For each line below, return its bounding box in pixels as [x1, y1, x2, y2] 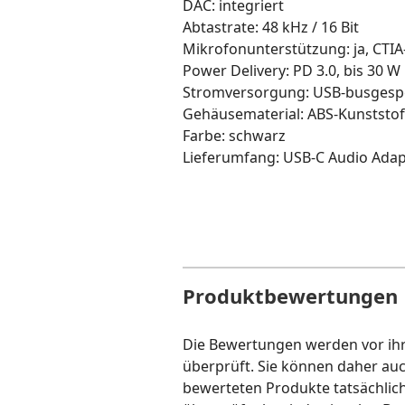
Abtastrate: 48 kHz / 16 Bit [183, 17, 359, 37]
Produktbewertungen [183, 282, 398, 309]
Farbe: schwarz [183, 126, 286, 146]
